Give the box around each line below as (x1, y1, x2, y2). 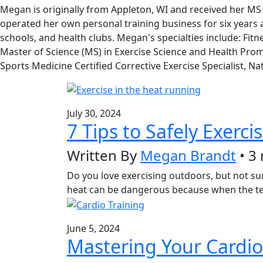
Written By (67, 146, 140, 166)
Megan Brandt (140, 146, 236, 166)
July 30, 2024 (67, 107, 121, 120)
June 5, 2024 (67, 222, 120, 235)
